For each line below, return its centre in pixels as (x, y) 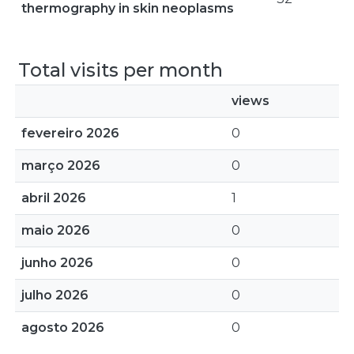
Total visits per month (121, 70)
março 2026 (61, 166)
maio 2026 (56, 230)
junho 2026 (57, 263)
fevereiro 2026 (70, 133)
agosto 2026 (63, 328)
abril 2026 (54, 198)
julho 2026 (55, 295)
